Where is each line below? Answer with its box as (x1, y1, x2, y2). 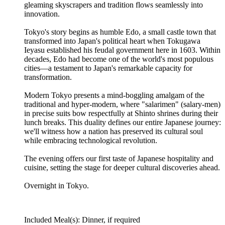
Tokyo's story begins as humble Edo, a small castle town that (24, 27, 216, 36)
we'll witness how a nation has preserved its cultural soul (24, 127, 203, 136)
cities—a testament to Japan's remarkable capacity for (24, 63, 192, 72)
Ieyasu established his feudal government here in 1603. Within (24, 45, 220, 54)
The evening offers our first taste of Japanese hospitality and (24, 154, 213, 163)
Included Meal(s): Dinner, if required (24, 215, 140, 224)
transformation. (24, 72, 72, 81)
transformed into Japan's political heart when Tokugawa (24, 36, 200, 45)
